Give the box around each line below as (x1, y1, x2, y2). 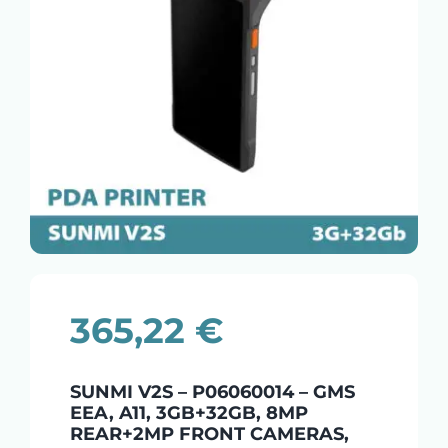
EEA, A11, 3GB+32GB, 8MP (69, 401, 308, 424)
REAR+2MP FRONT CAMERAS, (69, 422, 349, 445)
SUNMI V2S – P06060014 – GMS (69, 380, 355, 403)
